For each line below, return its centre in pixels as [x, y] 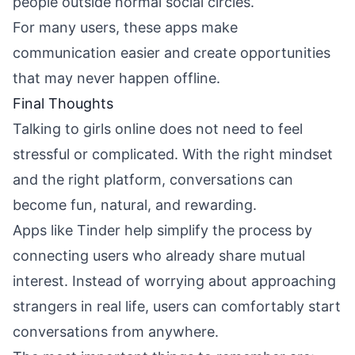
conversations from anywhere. [116, 332]
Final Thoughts [63, 103]
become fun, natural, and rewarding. [135, 205]
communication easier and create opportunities [172, 53]
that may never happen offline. [116, 78]
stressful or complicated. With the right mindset [173, 154]
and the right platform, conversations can [153, 179]
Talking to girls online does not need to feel [158, 129]
